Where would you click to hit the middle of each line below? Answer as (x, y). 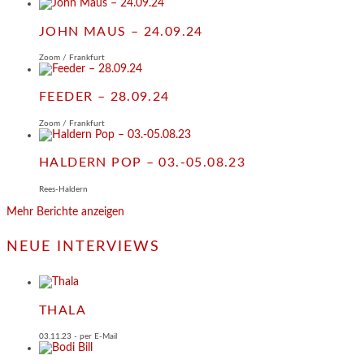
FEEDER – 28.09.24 (104, 97)
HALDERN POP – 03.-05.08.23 (143, 163)
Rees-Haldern (63, 189)
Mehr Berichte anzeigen (65, 212)
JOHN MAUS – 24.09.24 (121, 31)
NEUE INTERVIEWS (84, 247)
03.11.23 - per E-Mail (78, 337)
